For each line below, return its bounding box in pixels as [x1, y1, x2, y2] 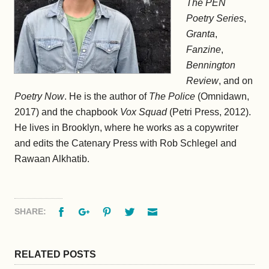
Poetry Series [186, 13, 244, 23]
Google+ [91, 206, 124, 216]
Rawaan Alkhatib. [14, 154, 89, 164]
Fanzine [186, 44, 221, 55]
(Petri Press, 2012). [167, 107, 251, 117]
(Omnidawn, [195, 91, 249, 101]
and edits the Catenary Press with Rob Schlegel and [14, 138, 237, 148]
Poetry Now [14, 91, 64, 101]
